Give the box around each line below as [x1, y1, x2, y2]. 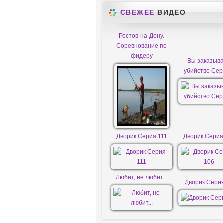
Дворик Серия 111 [116, 133, 167, 140]
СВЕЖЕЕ [120, 8, 155, 16]
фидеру [130, 52, 153, 59]
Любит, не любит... [116, 174, 167, 181]
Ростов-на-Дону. [119, 32, 164, 39]
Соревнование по [116, 42, 167, 49]
